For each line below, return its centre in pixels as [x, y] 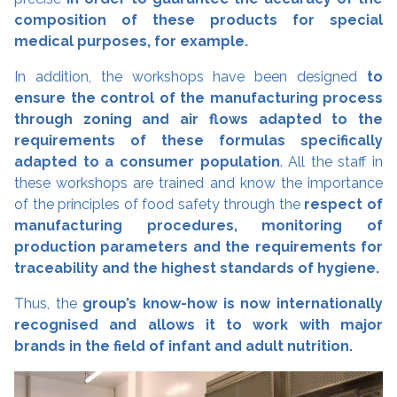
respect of [344, 204]
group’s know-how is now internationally [233, 303]
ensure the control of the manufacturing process [198, 97]
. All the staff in [331, 161]
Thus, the [49, 303]
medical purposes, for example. [131, 41]
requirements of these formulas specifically [198, 140]
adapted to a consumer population [147, 161]
